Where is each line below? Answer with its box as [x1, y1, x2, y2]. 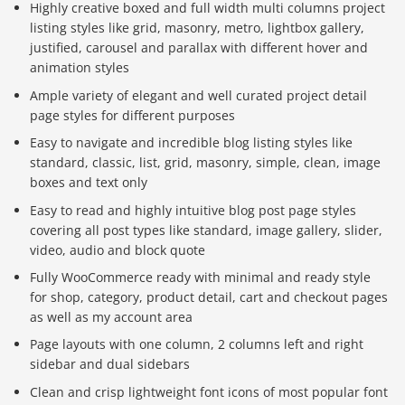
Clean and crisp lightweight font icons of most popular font [30, 382, 389, 400]
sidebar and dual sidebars [30, 355, 191, 373]
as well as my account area [30, 307, 193, 325]
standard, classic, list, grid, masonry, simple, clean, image [30, 154, 381, 172]
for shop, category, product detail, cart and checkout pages [30, 287, 389, 306]
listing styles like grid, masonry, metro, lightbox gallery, [30, 19, 365, 37]
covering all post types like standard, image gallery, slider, [30, 221, 383, 239]
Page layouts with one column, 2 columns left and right [30, 335, 364, 353]
